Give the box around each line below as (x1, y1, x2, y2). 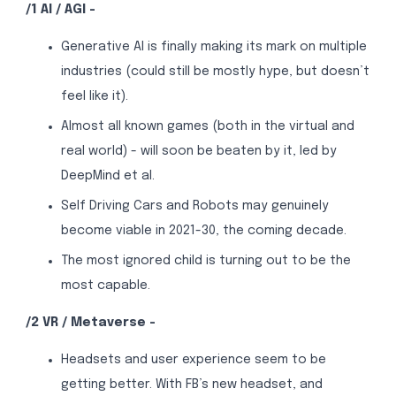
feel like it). (60, 90, 128, 103)
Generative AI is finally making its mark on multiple (60, 41, 367, 54)
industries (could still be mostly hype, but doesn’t (60, 65, 369, 79)
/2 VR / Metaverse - (25, 316, 156, 330)
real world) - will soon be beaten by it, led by (60, 145, 337, 158)
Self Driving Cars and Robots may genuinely (60, 199, 329, 212)
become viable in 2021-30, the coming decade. (60, 224, 346, 237)
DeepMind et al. (60, 170, 155, 183)
